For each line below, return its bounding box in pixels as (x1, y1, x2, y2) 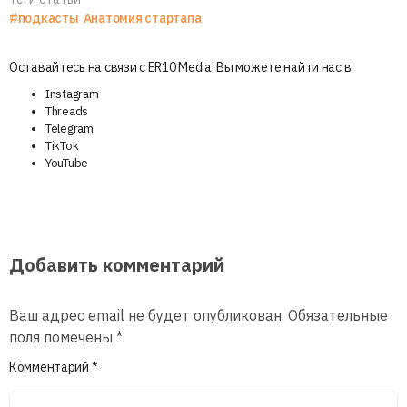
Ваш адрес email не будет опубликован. (9, 305, 284, 324)
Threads (45, 103, 89, 119)
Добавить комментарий (9, 252, 224, 277)
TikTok (45, 137, 79, 154)
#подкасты (9, 9, 79, 26)
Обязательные (288, 305, 388, 324)
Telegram (45, 120, 94, 136)
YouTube (45, 154, 89, 171)
